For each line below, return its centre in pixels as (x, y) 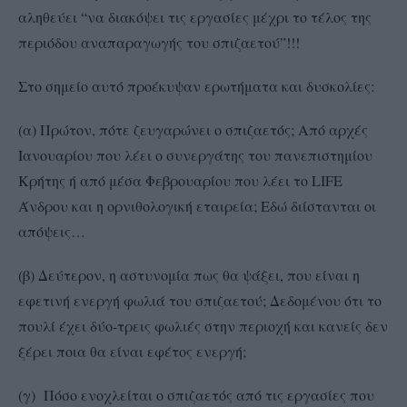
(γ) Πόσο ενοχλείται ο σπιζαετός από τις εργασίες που (196, 394)
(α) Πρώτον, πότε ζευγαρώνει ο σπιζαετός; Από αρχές (193, 129)
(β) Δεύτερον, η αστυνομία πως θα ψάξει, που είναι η (189, 274)
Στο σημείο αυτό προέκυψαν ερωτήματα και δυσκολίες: (196, 85)
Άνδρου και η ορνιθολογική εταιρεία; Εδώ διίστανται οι (197, 205)
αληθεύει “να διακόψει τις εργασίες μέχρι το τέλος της (195, 16)
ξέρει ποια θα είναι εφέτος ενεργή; (132, 351)
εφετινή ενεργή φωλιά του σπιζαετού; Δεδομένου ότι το (200, 300)
